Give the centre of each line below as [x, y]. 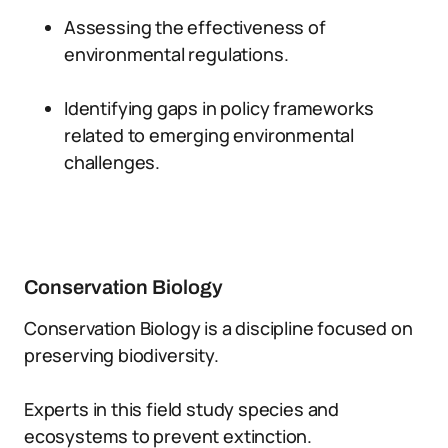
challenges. [112, 162]
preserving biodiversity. [121, 355]
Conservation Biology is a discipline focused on [218, 328]
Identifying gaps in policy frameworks [219, 108]
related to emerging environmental [209, 135]
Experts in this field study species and [181, 409]
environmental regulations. [176, 54]
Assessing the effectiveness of [195, 27]
